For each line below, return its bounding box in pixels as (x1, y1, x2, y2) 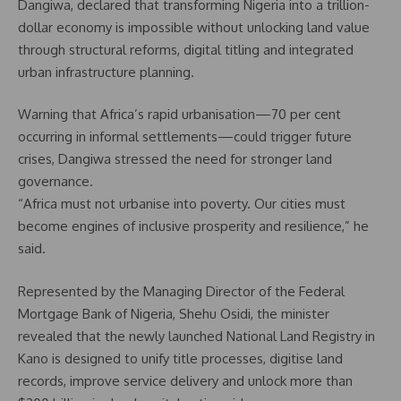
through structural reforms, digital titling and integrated (18, 40, 354, 58)
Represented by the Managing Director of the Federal (18, 282, 345, 300)
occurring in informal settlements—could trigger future (18, 128, 352, 146)
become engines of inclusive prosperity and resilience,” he (18, 218, 369, 235)
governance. (18, 173, 93, 191)
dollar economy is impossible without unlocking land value (18, 18, 370, 36)
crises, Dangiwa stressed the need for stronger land (18, 150, 332, 168)
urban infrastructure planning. (18, 63, 194, 81)
